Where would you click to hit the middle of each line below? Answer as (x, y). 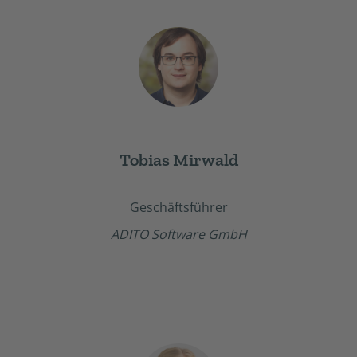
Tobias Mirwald (178, 159)
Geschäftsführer (178, 207)
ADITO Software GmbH (178, 235)
